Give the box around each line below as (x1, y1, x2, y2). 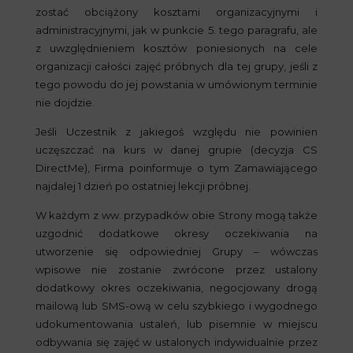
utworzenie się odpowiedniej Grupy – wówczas (35, 245, 318, 258)
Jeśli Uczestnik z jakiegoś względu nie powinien (35, 125, 318, 138)
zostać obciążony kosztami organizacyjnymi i (35, 6, 318, 18)
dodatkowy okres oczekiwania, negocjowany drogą (35, 281, 318, 294)
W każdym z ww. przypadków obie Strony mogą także (35, 209, 318, 221)
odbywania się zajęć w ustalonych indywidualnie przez (35, 336, 318, 348)
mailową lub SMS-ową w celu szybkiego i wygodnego (35, 299, 318, 312)
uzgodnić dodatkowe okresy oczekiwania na (35, 227, 318, 240)
